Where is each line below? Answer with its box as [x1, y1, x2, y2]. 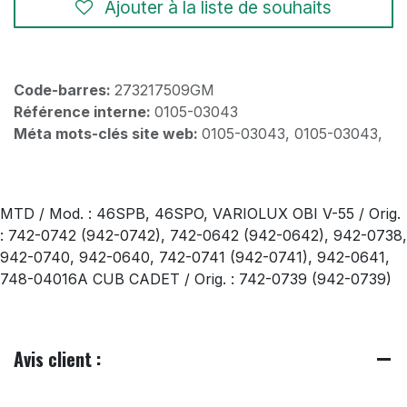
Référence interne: [14, 103, 154, 122]
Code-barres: [14, 81, 114, 100]
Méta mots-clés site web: [14, 124, 202, 144]
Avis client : [14, 345, 101, 373]
